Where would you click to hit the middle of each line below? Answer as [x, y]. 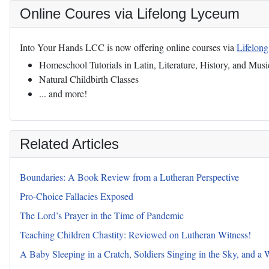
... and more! [63, 94]
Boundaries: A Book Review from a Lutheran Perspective [129, 177]
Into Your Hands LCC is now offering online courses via [128, 47]
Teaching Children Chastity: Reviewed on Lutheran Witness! [135, 235]
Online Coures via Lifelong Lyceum [130, 14]
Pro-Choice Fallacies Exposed [77, 196]
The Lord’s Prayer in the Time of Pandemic [102, 216]
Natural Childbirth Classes [89, 79]
